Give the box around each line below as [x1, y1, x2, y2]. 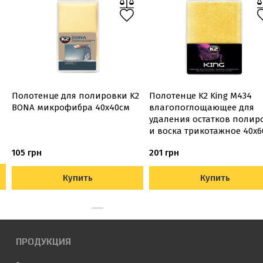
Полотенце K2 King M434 [149, 90, 252, 101]
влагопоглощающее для [149, 102, 254, 113]
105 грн [12, 147, 42, 158]
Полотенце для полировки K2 [12, 90, 139, 101]
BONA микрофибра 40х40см [12, 102, 130, 113]
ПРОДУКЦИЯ [16, 237, 71, 247]
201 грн [149, 147, 179, 158]
